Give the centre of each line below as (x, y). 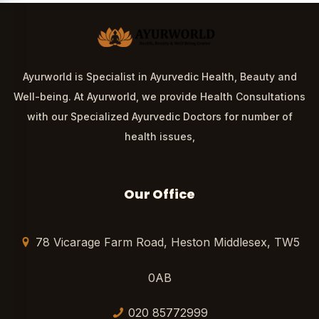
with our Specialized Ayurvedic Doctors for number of (159, 116)
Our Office (159, 194)
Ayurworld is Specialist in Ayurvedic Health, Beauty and (159, 77)
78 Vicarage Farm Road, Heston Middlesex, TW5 (168, 242)
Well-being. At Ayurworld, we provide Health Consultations (159, 96)
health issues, (159, 136)
